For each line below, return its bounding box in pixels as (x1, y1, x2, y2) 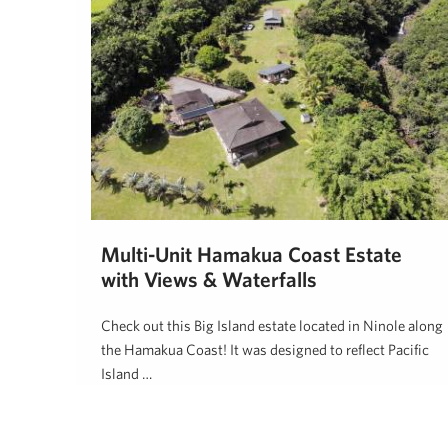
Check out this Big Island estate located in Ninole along (101, 317, 443, 335)
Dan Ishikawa (101, 410, 168, 425)
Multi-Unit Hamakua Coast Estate (101, 242, 402, 267)
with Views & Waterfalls (101, 267, 317, 292)
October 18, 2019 (186, 410, 271, 425)
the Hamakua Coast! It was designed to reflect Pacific (101, 341, 429, 359)
